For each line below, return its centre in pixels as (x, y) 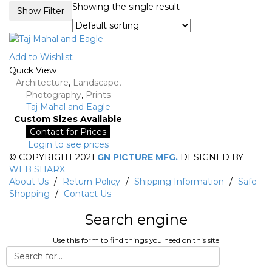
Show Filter (41, 11)
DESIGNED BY (211, 157)
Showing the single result (126, 7)
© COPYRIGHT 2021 (53, 157)
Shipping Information (179, 181)
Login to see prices (68, 144)
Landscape (96, 82)
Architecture (42, 82)
